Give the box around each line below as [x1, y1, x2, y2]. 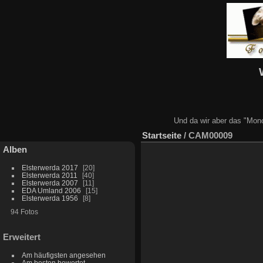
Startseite [142, 130, 181, 140]
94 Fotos [10, 207, 38, 215]
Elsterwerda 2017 [21, 163, 78, 171]
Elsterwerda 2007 [21, 178, 78, 187]
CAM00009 [188, 130, 232, 140]
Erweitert [3, 231, 41, 242]
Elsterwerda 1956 [21, 194, 78, 202]
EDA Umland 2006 [21, 186, 81, 194]
